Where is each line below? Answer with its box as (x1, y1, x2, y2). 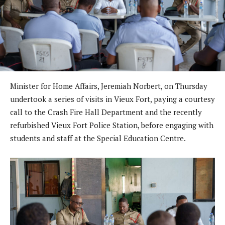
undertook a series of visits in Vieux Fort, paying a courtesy (10, 93, 215, 104)
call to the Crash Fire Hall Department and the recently (10, 106, 202, 117)
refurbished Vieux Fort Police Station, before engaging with (10, 120, 213, 130)
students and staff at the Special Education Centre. (10, 133, 186, 143)
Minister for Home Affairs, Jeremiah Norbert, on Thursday (10, 80, 207, 91)
